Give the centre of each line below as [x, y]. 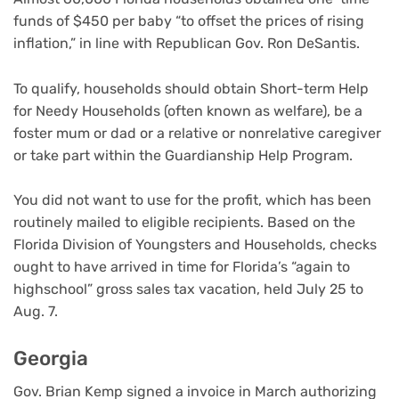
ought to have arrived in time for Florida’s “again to [182, 267]
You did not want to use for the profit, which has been [192, 200]
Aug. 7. [41, 312]
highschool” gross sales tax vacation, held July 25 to [188, 289]
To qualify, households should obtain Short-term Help [191, 88]
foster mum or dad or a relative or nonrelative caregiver [197, 133]
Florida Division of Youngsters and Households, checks [195, 245]
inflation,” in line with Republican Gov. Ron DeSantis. [187, 43]
